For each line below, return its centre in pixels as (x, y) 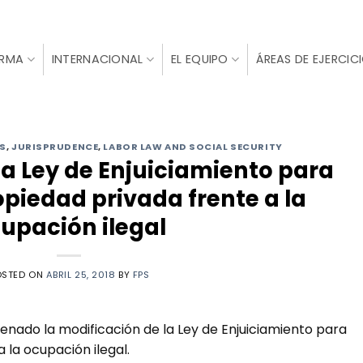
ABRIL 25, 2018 (81, 274)
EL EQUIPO (200, 59)
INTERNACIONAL (97, 59)
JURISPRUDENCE (55, 147)
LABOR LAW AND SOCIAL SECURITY (193, 147)
